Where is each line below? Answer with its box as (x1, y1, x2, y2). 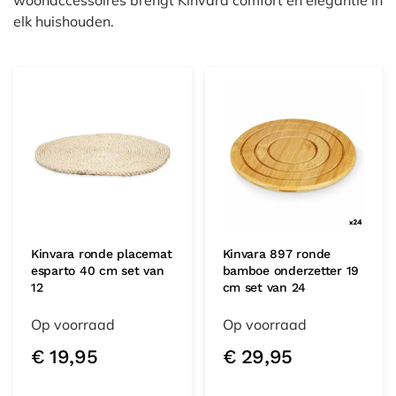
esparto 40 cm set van (31, 263, 164, 278)
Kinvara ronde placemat (31, 246, 172, 261)
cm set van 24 (222, 279, 307, 294)
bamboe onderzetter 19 (222, 263, 360, 278)
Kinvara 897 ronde (222, 246, 331, 261)
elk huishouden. (13, 12, 114, 30)
